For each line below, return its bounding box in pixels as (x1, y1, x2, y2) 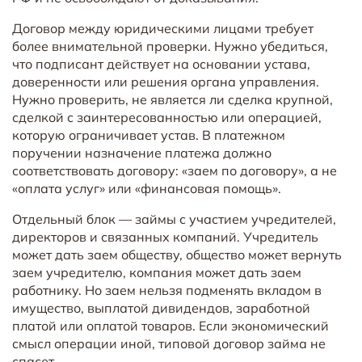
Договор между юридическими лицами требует (12, 19, 314, 36)
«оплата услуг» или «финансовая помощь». (12, 179, 281, 196)
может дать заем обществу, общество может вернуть (12, 246, 342, 263)
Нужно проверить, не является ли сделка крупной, (12, 90, 333, 107)
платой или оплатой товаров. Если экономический (12, 317, 329, 334)
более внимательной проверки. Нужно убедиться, (12, 37, 328, 54)
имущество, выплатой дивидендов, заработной (12, 299, 310, 316)
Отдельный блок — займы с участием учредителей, (12, 210, 336, 227)
